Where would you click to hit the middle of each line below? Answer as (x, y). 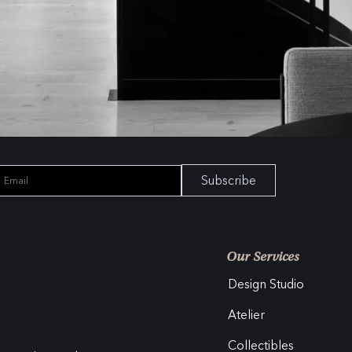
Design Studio (266, 284)
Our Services (262, 258)
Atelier (246, 315)
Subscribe (229, 181)
